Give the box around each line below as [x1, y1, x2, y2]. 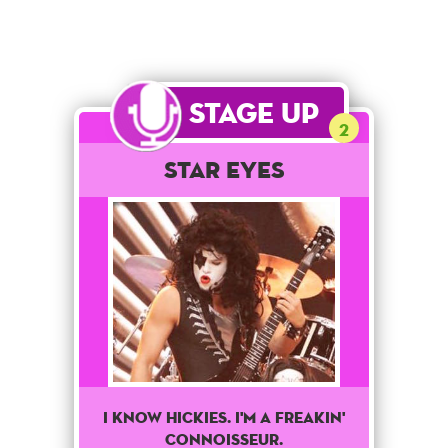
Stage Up [188, 95, 319, 131]
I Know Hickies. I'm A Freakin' [103, 406, 345, 428]
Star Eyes [163, 155, 285, 185]
